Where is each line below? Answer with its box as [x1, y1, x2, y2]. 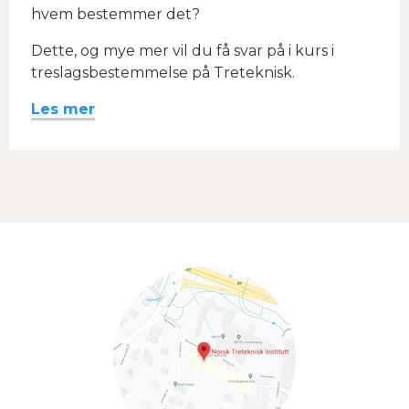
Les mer [31, 100, 95, 118]
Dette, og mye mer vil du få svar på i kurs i [31, 42, 334, 59]
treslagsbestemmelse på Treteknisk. [31, 64, 295, 81]
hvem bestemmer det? [31, 5, 200, 23]
